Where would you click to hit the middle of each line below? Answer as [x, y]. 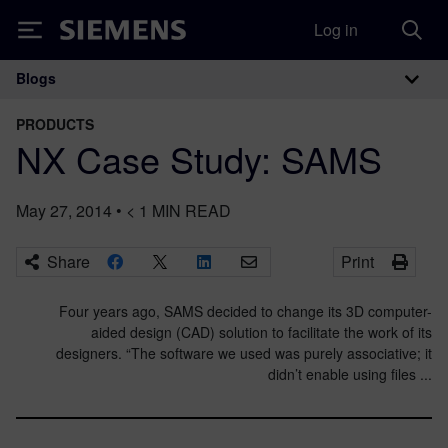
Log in [336, 29]
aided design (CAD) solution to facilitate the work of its [261, 332]
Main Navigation [139, 99]
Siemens [93, 33]
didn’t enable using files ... [350, 374]
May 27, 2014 [64, 210]
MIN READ [191, 210]
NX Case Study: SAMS [199, 158]
